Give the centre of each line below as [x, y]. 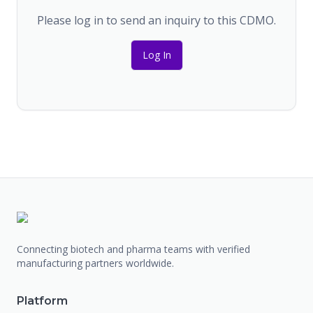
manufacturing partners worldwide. [95, 263]
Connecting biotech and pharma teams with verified [133, 249]
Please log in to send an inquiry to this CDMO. [156, 20]
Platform [42, 301]
